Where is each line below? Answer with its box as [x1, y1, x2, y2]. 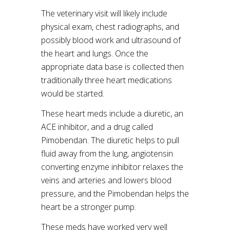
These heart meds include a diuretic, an [41, 108, 183, 119]
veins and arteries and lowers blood [41, 175, 171, 186]
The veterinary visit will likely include [41, 8, 167, 19]
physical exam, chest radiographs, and [41, 21, 179, 32]
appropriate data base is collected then [41, 61, 184, 72]
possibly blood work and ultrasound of [41, 34, 181, 46]
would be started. [41, 88, 104, 99]
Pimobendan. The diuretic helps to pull [41, 135, 179, 146]
